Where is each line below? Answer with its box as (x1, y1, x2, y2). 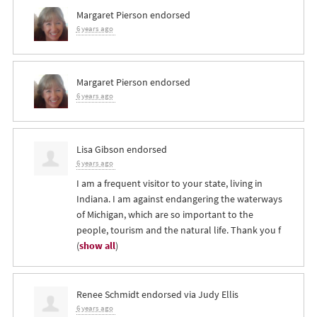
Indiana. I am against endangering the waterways (76, 191, 282, 206)
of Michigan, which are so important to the (76, 207, 253, 221)
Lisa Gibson (76, 142, 125, 156)
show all (79, 238, 115, 253)
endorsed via (139, 287, 198, 301)
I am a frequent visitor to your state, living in (76, 175, 263, 190)
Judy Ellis (197, 287, 238, 301)
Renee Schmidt (76, 287, 139, 301)
